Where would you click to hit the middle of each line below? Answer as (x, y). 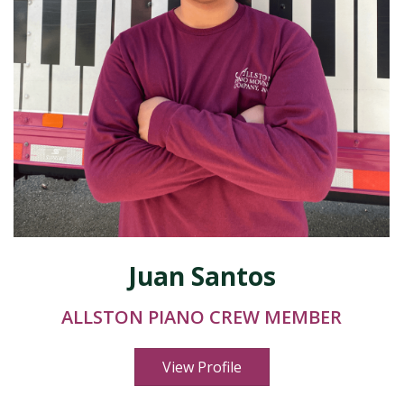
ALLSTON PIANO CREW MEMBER (202, 317)
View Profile (202, 367)
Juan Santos (202, 276)
